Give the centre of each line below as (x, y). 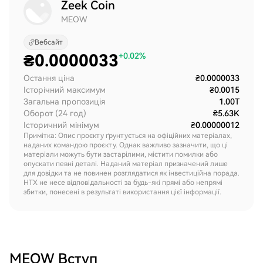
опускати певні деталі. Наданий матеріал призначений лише (126, 164)
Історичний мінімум (61, 125)
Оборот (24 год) (55, 113)
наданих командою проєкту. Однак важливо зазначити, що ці (126, 145)
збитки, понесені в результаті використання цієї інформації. (122, 192)
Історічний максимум (65, 90)
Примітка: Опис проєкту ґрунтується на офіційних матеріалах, (128, 136)
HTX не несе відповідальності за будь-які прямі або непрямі (123, 183)
